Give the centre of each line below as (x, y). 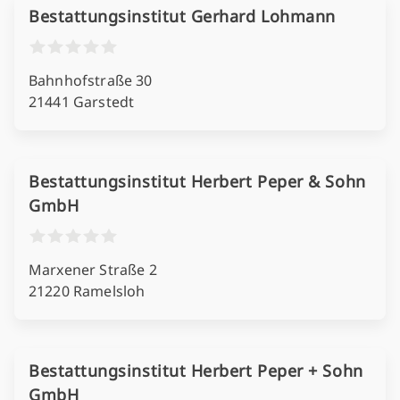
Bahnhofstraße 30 (91, 80)
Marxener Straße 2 (93, 270)
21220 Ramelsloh (87, 291)
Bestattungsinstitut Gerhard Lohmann (182, 16)
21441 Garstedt (82, 102)
